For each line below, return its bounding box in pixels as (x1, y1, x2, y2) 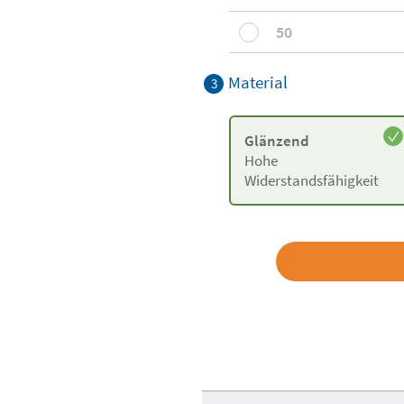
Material (228, 71, 288, 93)
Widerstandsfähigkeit (244, 170, 379, 190)
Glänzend (244, 131, 309, 151)
